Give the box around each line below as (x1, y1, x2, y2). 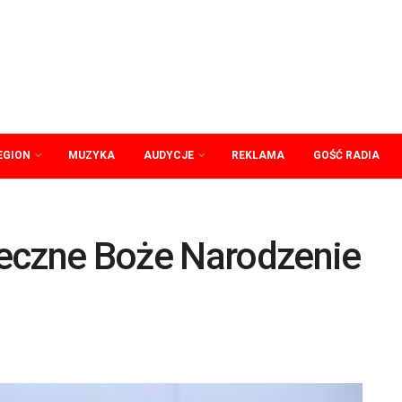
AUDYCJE (144, 149, 194, 162)
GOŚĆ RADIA (313, 149, 380, 162)
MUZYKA (68, 149, 115, 162)
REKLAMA (232, 149, 284, 162)
